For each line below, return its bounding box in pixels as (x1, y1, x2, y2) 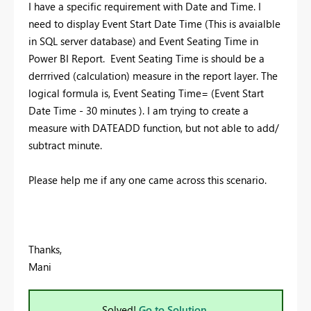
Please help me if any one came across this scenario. (28, 172, 269, 187)
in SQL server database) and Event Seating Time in (28, 33, 258, 48)
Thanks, (28, 242, 62, 256)
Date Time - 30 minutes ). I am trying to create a (28, 103, 249, 117)
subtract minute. (28, 137, 105, 152)
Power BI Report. (28, 51, 110, 65)
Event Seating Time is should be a (110, 51, 264, 65)
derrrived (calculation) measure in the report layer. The (28, 68, 278, 83)
